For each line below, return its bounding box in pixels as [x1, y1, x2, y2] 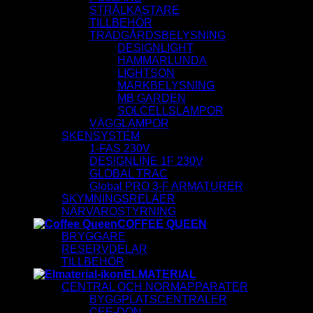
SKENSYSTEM [61, 130, 140, 143]
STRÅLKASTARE [89, 4, 180, 17]
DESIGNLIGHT [117, 42, 194, 54]
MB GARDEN [117, 92, 186, 105]
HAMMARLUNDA [117, 54, 207, 67]
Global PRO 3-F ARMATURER [89, 180, 243, 193]
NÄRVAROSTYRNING [61, 205, 176, 218]
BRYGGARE [61, 231, 126, 243]
